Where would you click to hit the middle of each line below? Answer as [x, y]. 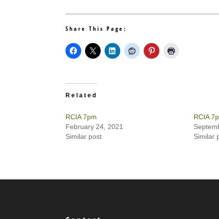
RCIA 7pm [81, 117]
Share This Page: [96, 29]
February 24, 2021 [95, 127]
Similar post [84, 136]
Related [82, 95]
